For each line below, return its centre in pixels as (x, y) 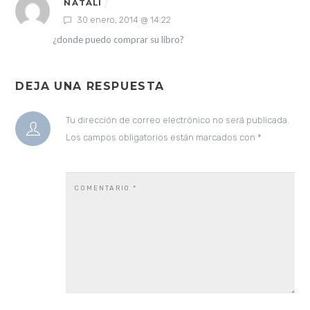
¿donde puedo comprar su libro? (118, 40)
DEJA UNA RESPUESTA (90, 86)
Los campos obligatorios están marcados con (161, 137)
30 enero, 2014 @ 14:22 (123, 20)
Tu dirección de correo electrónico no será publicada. (177, 120)
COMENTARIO (103, 188)
